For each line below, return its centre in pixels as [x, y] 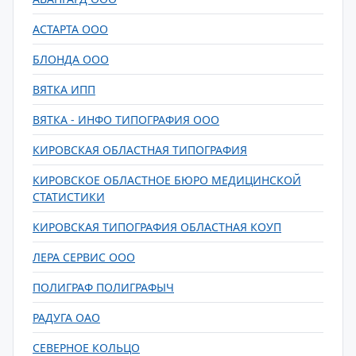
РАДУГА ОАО [66, 317]
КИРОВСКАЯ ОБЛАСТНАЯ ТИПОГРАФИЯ [140, 150]
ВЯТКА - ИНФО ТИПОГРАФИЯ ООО [126, 120]
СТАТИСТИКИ [69, 197]
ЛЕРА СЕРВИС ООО [84, 257]
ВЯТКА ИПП [64, 89]
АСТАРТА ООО [70, 29]
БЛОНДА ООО [71, 59]
